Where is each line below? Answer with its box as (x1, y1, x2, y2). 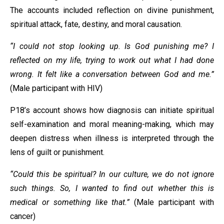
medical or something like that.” (10, 197, 134, 207)
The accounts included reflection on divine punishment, (10, 5, 214, 15)
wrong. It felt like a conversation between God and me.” (10, 69, 214, 79)
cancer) (10, 211, 35, 221)
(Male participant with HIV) (10, 83, 102, 93)
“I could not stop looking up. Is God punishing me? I (10, 41, 214, 51)
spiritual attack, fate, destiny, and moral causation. (10, 19, 182, 29)
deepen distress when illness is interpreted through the (10, 133, 214, 143)
